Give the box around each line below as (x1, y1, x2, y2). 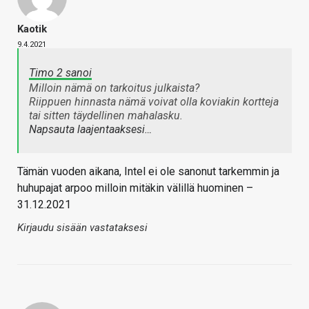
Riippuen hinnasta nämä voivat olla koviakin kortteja (29, 95, 279, 109)
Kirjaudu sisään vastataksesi (17, 221, 148, 235)
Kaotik (17, 23, 47, 36)
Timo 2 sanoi (29, 66, 92, 80)
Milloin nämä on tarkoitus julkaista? (29, 81, 199, 95)
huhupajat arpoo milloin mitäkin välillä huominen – (17, 181, 253, 195)
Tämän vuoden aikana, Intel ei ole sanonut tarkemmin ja (17, 165, 279, 179)
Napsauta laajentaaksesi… (29, 123, 152, 137)
